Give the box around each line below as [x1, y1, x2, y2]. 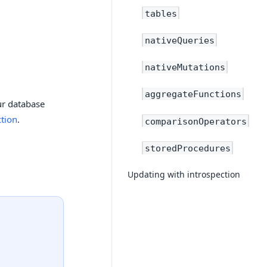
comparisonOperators [144, 116, 247, 127]
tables [144, 8, 177, 19]
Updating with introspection [128, 168, 240, 180]
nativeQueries [144, 35, 215, 46]
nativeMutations [144, 61, 225, 73]
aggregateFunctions [144, 89, 241, 100]
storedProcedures [144, 142, 231, 154]
